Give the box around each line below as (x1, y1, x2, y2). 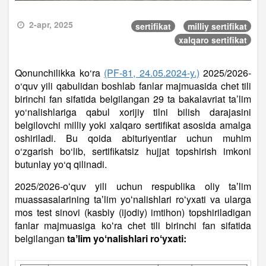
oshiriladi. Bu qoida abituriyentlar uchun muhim (15, 131, 251, 145)
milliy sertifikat (188, 20, 247, 33)
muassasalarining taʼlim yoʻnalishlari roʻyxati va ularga (15, 192, 251, 206)
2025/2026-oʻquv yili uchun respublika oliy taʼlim (15, 179, 251, 193)
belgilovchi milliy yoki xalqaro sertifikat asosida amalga (15, 118, 251, 132)
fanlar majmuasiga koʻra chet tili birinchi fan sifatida (15, 218, 251, 232)
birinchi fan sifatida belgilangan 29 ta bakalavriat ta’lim (15, 91, 251, 106)
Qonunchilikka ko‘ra (15, 65, 104, 80)
